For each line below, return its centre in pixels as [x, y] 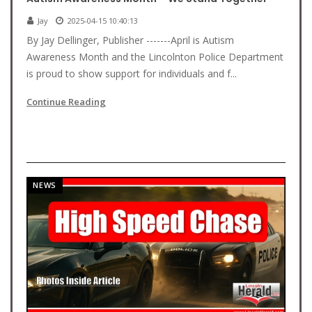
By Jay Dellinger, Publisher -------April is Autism [130, 40]
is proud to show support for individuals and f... [132, 73]
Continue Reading [66, 102]
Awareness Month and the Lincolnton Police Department [155, 57]
